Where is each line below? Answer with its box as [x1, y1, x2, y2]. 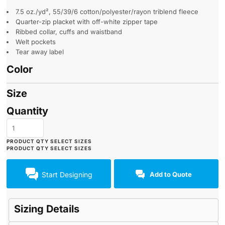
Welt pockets [16, 38, 56, 46]
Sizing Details [14, 203, 79, 215]
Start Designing [41, 170, 92, 179]
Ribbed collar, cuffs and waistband [16, 28, 122, 36]
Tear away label [16, 48, 64, 56]
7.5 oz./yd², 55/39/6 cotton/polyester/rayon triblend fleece [16, 8, 198, 16]
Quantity [7, 105, 48, 118]
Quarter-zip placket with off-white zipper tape [16, 18, 158, 26]
